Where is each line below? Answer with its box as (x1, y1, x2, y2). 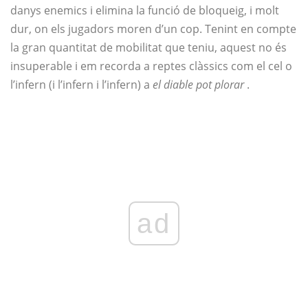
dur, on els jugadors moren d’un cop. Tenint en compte (10, 21, 296, 37)
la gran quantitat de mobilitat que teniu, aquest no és (10, 40, 287, 56)
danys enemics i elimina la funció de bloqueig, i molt (10, 3, 279, 19)
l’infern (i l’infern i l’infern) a (10, 77, 153, 93)
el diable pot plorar (153, 77, 244, 93)
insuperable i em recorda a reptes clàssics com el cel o (10, 58, 292, 74)
